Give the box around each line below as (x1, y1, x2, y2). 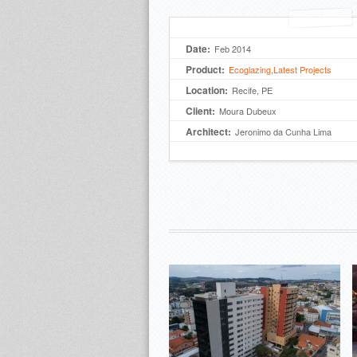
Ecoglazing (229, 63, 271, 76)
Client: (186, 104, 215, 118)
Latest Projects (273, 63, 331, 76)
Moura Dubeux (219, 104, 277, 117)
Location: (186, 83, 228, 97)
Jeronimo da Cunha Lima (235, 125, 331, 138)
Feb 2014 (214, 42, 251, 55)
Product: (186, 62, 225, 76)
